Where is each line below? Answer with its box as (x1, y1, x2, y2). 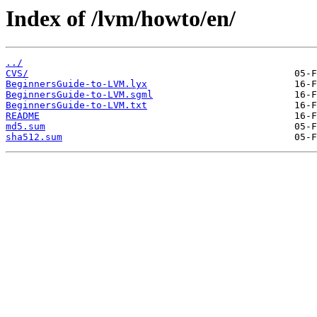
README (6, 110, 40, 122)
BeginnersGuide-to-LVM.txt (6, 100, 147, 111)
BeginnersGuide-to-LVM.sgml (6, 89, 153, 100)
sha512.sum (6, 132, 62, 143)
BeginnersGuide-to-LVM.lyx (6, 79, 147, 90)
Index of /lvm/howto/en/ (6, 6, 236, 31)
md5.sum (6, 121, 45, 132)
